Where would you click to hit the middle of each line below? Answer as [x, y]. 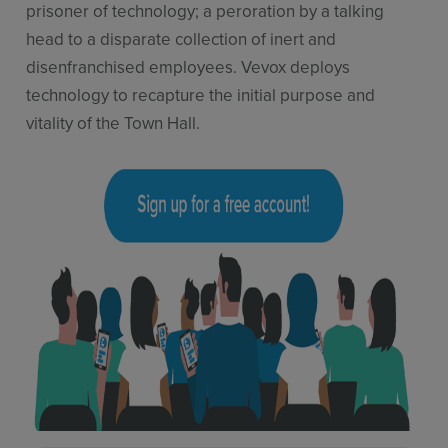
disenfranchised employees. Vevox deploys [188, 67]
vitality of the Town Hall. [113, 123]
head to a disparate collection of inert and [181, 39]
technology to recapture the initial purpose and [201, 95]
